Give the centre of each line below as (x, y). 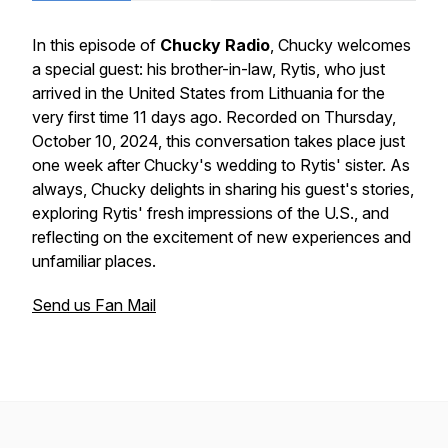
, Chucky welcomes (340, 45)
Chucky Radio (215, 45)
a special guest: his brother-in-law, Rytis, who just (208, 69)
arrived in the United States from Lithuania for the (208, 93)
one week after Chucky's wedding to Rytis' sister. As (221, 165)
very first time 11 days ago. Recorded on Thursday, (214, 117)
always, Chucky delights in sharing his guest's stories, (223, 189)
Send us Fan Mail (94, 305)
